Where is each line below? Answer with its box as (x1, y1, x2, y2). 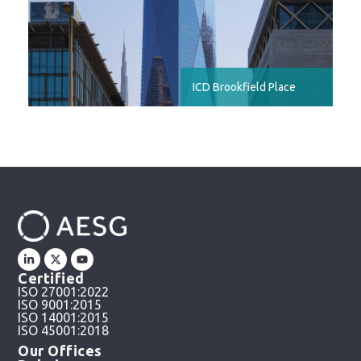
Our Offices (18, 342, 102, 359)
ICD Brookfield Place (193, 80, 296, 93)
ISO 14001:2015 (18, 309, 110, 325)
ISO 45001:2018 (18, 322, 110, 338)
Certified (18, 269, 85, 286)
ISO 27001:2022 (18, 284, 110, 299)
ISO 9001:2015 (18, 297, 102, 312)
